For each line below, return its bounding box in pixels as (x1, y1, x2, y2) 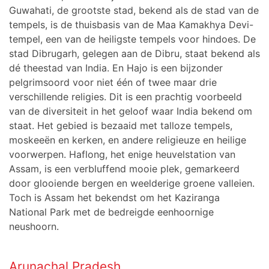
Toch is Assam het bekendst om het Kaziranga (9, 191, 220, 204)
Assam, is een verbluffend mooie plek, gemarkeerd (9, 162, 240, 175)
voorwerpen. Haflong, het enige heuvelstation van (9, 148, 235, 160)
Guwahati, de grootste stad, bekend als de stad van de (9, 4, 259, 16)
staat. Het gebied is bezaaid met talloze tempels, (9, 119, 232, 131)
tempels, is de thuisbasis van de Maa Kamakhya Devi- (9, 18, 253, 31)
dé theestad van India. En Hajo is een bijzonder (9, 61, 223, 74)
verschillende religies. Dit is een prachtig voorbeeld (9, 90, 242, 103)
